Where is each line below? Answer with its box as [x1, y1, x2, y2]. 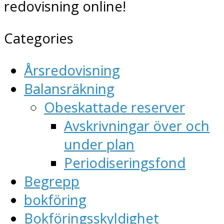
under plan [64, 135, 134, 154]
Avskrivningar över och [64, 116, 209, 135]
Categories [4, 28, 73, 47]
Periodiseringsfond [64, 153, 185, 172]
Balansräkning [24, 79, 114, 98]
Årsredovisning [24, 61, 120, 80]
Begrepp [24, 172, 79, 191]
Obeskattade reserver [44, 98, 185, 117]
